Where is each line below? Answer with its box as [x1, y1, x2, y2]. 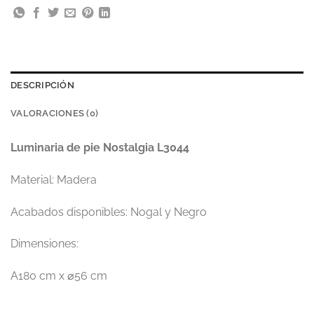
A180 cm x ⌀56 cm [11, 269, 107, 283]
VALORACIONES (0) [11, 107, 99, 118]
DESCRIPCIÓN [11, 79, 74, 90]
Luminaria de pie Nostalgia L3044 [11, 140, 189, 154]
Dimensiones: [11, 237, 78, 251]
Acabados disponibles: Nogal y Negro [11, 205, 207, 219]
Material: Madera [11, 172, 97, 186]
